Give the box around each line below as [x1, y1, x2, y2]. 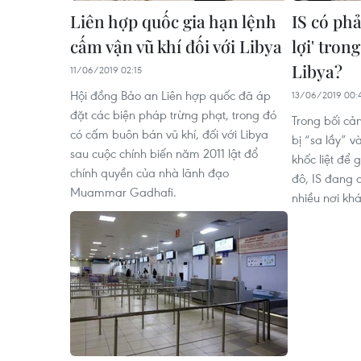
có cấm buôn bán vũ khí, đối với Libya [70, 125, 268, 142]
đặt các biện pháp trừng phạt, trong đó [70, 106, 276, 122]
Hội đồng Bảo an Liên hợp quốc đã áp [70, 86, 271, 103]
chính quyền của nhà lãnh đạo [70, 164, 229, 180]
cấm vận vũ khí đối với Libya [70, 34, 282, 57]
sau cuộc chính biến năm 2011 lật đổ [70, 144, 258, 161]
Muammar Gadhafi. [70, 183, 176, 200]
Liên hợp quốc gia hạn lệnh [70, 9, 276, 32]
